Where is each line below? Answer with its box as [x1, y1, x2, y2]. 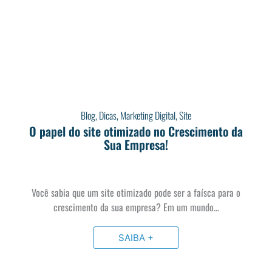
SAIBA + [118, 231, 154, 243]
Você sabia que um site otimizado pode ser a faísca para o [32, 185, 240, 200]
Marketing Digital [120, 107, 175, 123]
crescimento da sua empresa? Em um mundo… [53, 199, 219, 214]
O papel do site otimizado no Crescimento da [29, 121, 243, 140]
